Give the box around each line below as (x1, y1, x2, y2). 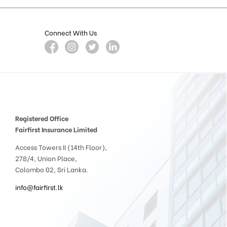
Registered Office (15, 112, 69, 123)
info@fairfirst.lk (15, 182, 64, 193)
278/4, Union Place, (15, 153, 78, 163)
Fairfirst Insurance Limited (15, 124, 98, 134)
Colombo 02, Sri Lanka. (15, 164, 89, 174)
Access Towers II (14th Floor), (15, 141, 107, 152)
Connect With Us (44, 27, 97, 37)
